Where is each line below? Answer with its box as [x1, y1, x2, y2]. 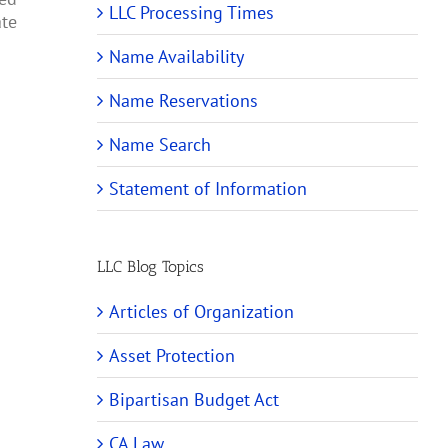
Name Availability [109, 45, 244, 69]
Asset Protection [109, 343, 235, 367]
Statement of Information [109, 177, 307, 201]
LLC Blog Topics [97, 257, 204, 277]
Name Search [109, 133, 211, 157]
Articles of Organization [109, 299, 294, 323]
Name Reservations [109, 89, 258, 113]
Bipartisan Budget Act [109, 387, 279, 411]
